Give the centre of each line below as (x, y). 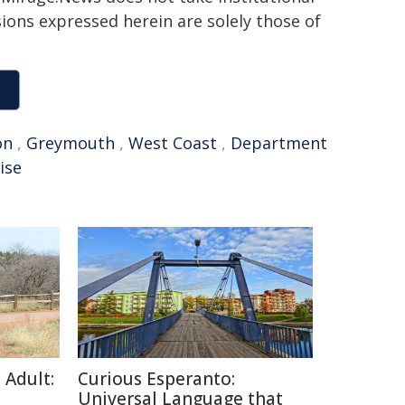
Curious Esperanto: (156, 379)
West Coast (173, 143)
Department (279, 143)
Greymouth (71, 143)
